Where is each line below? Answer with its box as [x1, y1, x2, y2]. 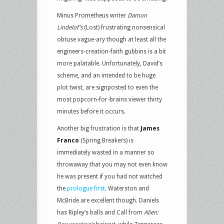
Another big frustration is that [57, 124, 140, 132]
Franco [57, 136, 79, 144]
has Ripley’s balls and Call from [57, 208, 144, 216]
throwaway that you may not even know [57, 160, 167, 168]
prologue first [67, 184, 105, 192]
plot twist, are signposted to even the [57, 83, 158, 91]
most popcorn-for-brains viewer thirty [57, 95, 162, 103]
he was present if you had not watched [57, 172, 162, 180]
